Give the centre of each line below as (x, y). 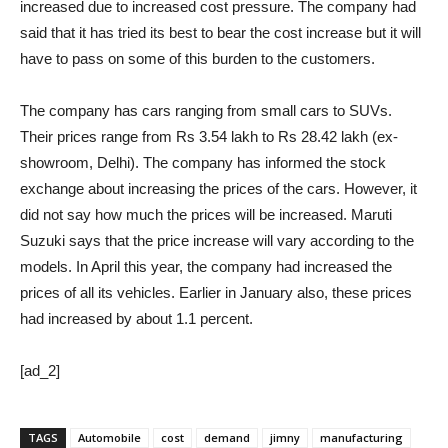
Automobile (109, 437)
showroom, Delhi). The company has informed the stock (203, 162)
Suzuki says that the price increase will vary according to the (217, 240)
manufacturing (361, 437)
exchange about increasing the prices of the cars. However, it (218, 188)
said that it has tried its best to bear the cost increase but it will (220, 32)
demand (227, 437)
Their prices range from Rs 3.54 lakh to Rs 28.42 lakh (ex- (209, 136)
